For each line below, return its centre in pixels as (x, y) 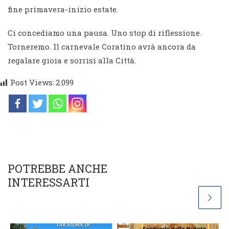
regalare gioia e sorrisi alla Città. (72, 61)
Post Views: (32, 83)
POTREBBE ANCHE (58, 168)
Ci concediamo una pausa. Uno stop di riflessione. (105, 33)
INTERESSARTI (49, 182)
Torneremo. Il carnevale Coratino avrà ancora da (102, 47)
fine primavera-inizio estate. (63, 9)
